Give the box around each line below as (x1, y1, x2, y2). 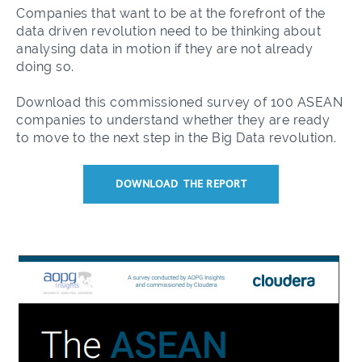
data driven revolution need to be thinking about (16, 23, 321, 39)
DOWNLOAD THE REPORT (116, 175, 246, 193)
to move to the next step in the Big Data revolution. (16, 130, 336, 145)
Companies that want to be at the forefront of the (16, 6, 326, 21)
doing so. (16, 59, 74, 74)
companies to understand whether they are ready (16, 112, 330, 128)
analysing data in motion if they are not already (16, 41, 313, 57)
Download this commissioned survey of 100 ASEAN (16, 95, 343, 110)
